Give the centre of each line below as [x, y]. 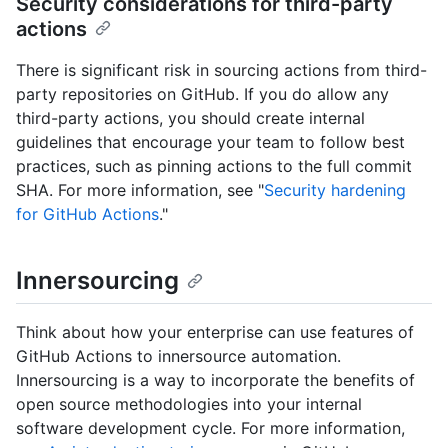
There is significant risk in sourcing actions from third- [221, 69]
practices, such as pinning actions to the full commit [214, 165]
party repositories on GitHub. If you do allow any [202, 93]
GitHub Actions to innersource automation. [178, 355]
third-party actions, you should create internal [190, 117]
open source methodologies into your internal [189, 403]
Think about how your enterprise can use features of [215, 331]
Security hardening [335, 189]
